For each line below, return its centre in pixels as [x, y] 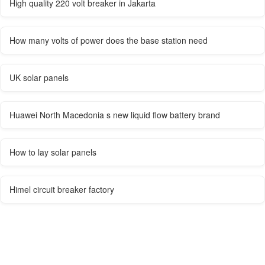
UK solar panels [39, 78]
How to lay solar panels [53, 152]
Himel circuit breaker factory [62, 190]
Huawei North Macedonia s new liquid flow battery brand [115, 115]
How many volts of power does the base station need [109, 41]
